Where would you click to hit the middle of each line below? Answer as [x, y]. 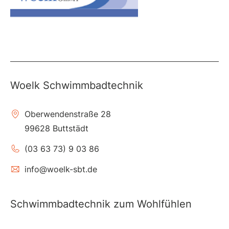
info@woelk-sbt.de [61, 169]
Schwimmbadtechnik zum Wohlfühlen [101, 204]
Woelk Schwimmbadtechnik [77, 86]
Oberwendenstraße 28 [68, 114]
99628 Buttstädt [56, 129]
